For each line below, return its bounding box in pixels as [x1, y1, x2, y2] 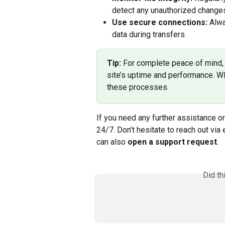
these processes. [107, 82, 169, 92]
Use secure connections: [112, 18, 207, 28]
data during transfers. [112, 30, 186, 40]
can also [96, 137, 128, 147]
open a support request [128, 137, 217, 147]
